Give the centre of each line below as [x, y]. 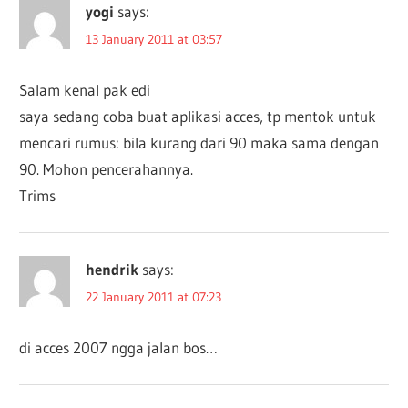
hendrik [112, 270]
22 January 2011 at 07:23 [154, 297]
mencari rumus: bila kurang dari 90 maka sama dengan [199, 143]
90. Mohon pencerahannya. [107, 169]
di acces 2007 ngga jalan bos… [119, 348]
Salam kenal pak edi [85, 90]
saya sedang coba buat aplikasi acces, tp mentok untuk [198, 117]
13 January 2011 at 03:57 [154, 40]
